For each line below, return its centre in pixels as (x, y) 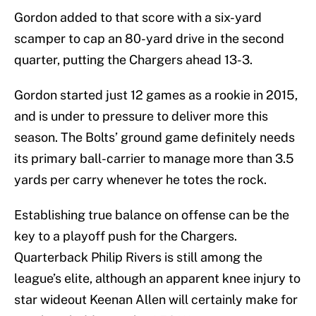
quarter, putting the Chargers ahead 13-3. (133, 60)
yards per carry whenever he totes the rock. (140, 180)
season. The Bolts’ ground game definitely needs (154, 138)
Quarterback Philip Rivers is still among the (138, 257)
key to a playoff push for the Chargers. (126, 236)
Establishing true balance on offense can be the (152, 215)
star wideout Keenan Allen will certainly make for (156, 300)
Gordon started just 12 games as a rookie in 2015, (156, 95)
